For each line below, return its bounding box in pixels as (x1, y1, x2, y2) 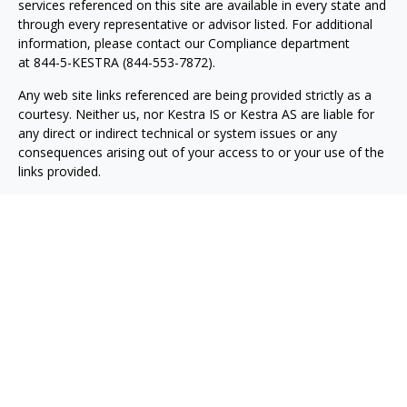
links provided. (18, 163, 101, 180)
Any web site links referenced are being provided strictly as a (18, 86, 372, 104)
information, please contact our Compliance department (18, 35, 350, 52)
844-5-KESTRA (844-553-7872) (34, 54, 213, 71)
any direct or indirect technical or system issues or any (18, 124, 337, 142)
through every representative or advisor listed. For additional (18, 15, 372, 33)
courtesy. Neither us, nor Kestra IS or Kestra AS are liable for (18, 105, 374, 123)
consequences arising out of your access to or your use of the (18, 144, 384, 161)
